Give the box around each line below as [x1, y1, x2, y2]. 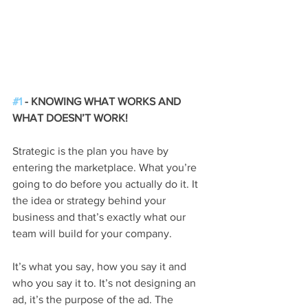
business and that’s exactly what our [12, 210, 188, 223]
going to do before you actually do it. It [12, 177, 201, 190]
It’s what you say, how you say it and [12, 260, 189, 272]
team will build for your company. [12, 227, 172, 239]
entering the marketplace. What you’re [12, 161, 199, 173]
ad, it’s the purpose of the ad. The [12, 293, 176, 305]
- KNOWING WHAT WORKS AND [22, 95, 184, 107]
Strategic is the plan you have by [12, 144, 171, 157]
